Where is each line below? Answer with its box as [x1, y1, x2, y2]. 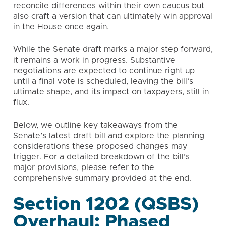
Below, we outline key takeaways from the [13, 121, 178, 129]
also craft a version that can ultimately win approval [13, 12, 212, 20]
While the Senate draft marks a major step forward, [13, 45, 213, 53]
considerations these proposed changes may [13, 142, 187, 150]
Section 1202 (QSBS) [13, 195, 199, 213]
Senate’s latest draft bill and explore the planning [13, 132, 204, 140]
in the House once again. [13, 23, 109, 31]
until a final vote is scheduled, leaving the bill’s [13, 77, 193, 85]
